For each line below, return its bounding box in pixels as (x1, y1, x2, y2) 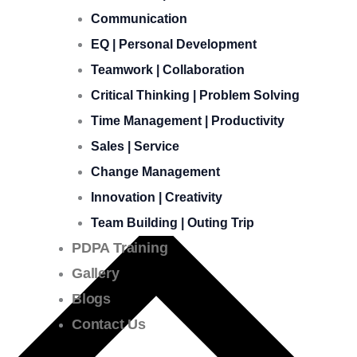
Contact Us (72, 316, 146, 332)
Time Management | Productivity (91, 114, 284, 127)
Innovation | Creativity (91, 190, 222, 204)
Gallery (72, 265, 120, 281)
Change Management (91, 165, 220, 178)
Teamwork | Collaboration (91, 63, 245, 76)
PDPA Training (72, 240, 168, 256)
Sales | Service (91, 139, 179, 153)
